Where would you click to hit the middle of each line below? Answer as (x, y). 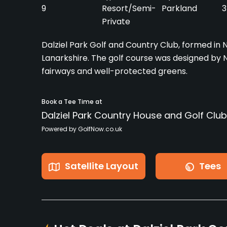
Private (116, 22)
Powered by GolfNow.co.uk (82, 129)
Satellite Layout (102, 166)
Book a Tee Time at (72, 102)
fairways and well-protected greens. (115, 71)
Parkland (180, 9)
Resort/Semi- (129, 9)
